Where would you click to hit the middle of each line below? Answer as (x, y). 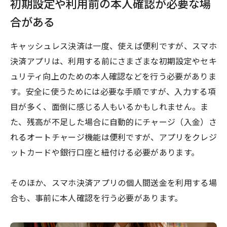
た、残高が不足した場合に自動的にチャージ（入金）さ (114, 123)
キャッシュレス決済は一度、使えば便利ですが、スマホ (114, 47)
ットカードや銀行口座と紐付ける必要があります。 (105, 153)
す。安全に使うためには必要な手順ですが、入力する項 (113, 92)
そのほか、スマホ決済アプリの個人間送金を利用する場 (114, 183)
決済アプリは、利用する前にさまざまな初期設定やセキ (114, 62)
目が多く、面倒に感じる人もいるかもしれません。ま (109, 107)
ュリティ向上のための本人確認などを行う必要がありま (113, 77)
